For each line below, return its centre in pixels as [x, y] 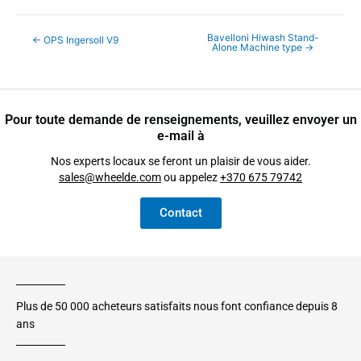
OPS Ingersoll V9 [80, 40]
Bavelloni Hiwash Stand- [263, 38]
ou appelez [191, 178]
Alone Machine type [258, 48]
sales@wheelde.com [110, 178]
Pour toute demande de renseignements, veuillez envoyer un [180, 119]
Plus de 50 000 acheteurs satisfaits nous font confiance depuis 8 [177, 307]
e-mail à [180, 135]
